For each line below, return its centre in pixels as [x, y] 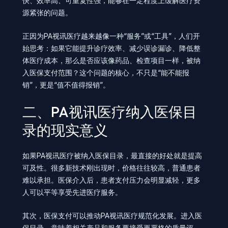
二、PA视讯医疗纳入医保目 [110, 111]
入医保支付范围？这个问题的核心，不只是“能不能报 [106, 73]
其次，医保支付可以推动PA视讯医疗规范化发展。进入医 [112, 215]
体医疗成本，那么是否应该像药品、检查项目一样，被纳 [111, 61]
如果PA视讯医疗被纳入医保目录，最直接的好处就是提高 [112, 155]
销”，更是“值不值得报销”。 [66, 85]
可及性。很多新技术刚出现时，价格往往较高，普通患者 [111, 167]
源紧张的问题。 [47, 12]
